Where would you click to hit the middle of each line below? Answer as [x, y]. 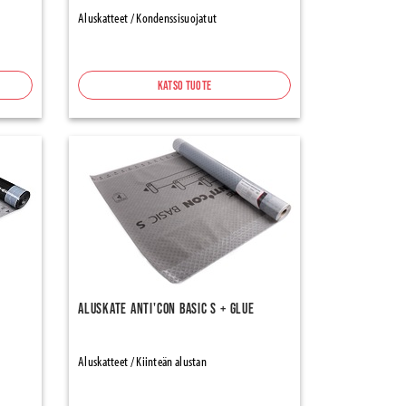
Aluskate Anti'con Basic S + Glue [166, 308]
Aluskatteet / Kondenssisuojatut [148, 18]
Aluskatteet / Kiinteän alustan [142, 361]
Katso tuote [184, 85]
